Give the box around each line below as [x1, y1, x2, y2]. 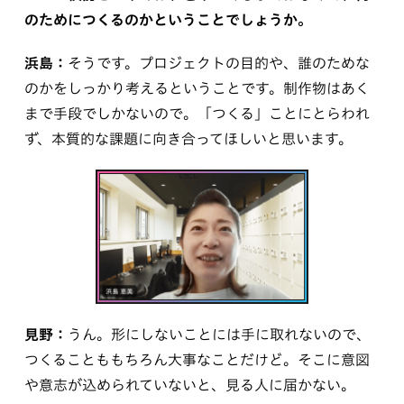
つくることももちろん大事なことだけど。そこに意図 [23, 352, 370, 367]
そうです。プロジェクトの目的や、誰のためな [67, 55, 370, 70]
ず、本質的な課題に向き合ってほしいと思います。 [23, 131, 353, 146]
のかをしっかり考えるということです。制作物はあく [23, 80, 370, 96]
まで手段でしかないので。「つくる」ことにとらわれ [23, 106, 370, 121]
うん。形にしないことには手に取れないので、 [67, 326, 371, 342]
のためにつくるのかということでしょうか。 [23, 12, 312, 27]
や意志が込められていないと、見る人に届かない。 [23, 377, 355, 392]
